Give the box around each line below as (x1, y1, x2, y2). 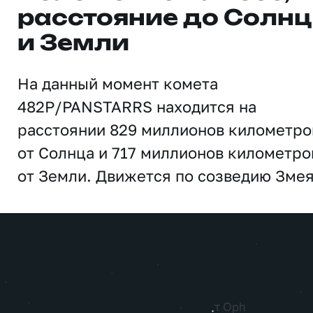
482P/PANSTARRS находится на (17, 97, 256, 116)
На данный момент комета (17, 74, 218, 93)
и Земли (17, 34, 129, 54)
